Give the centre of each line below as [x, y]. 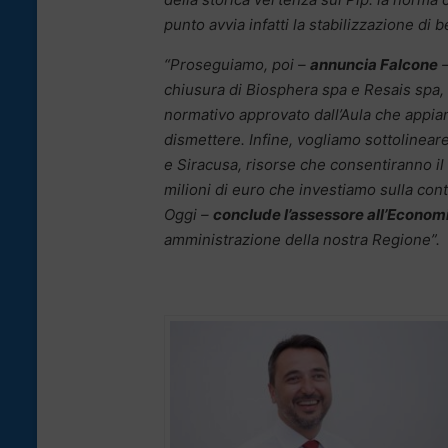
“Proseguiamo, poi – [237, 65]
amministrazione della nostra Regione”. [302, 240]
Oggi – [188, 215]
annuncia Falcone [374, 65]
